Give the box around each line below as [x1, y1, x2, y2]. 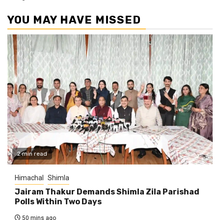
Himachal [15, 173, 44, 182]
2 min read [17, 150, 47, 157]
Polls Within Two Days [15, 196, 102, 206]
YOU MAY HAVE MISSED [7, 13, 141, 27]
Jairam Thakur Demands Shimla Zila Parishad [15, 187, 199, 196]
